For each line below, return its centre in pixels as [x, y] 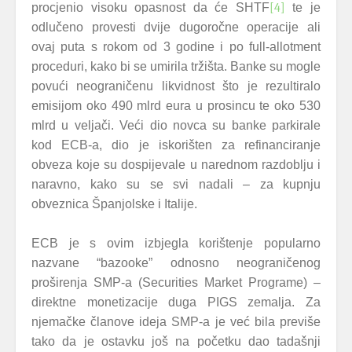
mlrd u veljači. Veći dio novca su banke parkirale [176, 125]
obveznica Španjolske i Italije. [114, 204]
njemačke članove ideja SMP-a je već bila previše [176, 322]
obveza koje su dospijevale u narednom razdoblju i [176, 165]
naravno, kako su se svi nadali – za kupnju [176, 184]
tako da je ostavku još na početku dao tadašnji [176, 341]
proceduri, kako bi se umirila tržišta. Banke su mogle [176, 66]
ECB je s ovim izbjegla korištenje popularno [176, 243]
